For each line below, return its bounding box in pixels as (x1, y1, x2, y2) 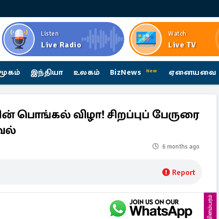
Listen (41, 30, 59, 38)
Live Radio (41, 40, 81, 50)
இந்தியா (30, 66, 64, 79)
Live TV (168, 40, 197, 50)
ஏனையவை (169, 66, 216, 79)
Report (172, 168, 195, 177)
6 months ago (162, 143, 199, 151)
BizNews (109, 66, 144, 79)
